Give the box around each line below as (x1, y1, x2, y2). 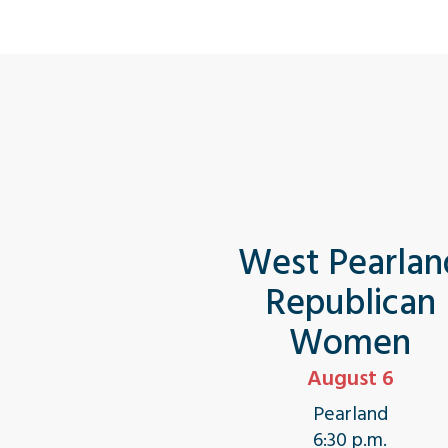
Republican (264, 274, 436, 332)
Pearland (312, 398, 388, 430)
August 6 (306, 360, 394, 396)
